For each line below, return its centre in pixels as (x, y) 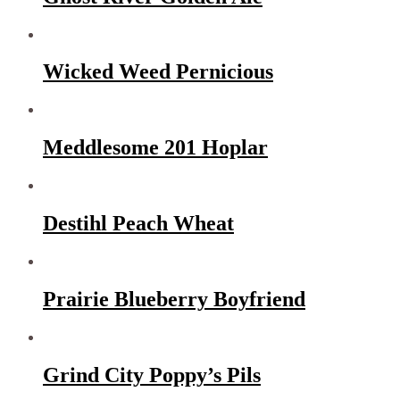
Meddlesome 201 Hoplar (155, 148)
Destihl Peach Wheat (138, 224)
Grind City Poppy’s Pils (152, 375)
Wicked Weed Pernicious (158, 72)
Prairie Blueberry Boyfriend (174, 299)
